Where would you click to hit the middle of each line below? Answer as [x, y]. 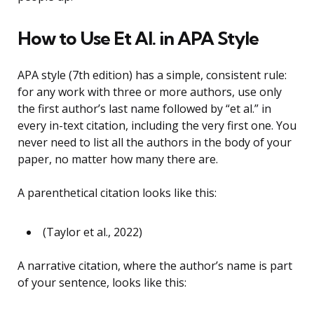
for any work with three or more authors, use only [150, 92]
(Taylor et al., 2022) [93, 232]
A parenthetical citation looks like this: [117, 193]
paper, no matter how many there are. [118, 159]
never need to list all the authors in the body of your [155, 143]
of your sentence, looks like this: [102, 283]
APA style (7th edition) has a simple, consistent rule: [152, 75]
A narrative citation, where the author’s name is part [155, 266]
